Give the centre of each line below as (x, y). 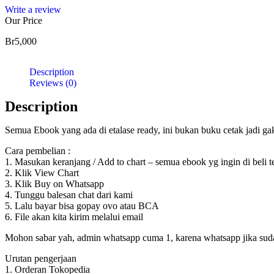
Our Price (24, 20)
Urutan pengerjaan (41, 258)
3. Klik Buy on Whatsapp (54, 183)
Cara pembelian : (38, 150)
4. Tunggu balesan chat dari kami (69, 194)
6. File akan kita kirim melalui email (74, 217)
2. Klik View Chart (42, 172)
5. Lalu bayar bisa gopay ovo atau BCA (82, 206)
